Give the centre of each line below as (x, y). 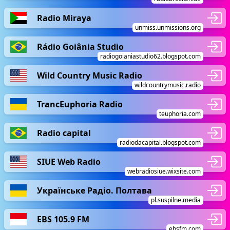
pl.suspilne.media (176, 200)
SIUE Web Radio (69, 161)
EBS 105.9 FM (63, 219)
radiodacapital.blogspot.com (160, 142)
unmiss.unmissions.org (168, 27)
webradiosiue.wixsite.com (164, 171)
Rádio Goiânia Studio (80, 46)
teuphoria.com (180, 114)
